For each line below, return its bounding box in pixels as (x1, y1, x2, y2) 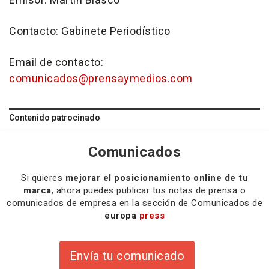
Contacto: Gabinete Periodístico (9, 23, 171, 40)
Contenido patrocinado (9, 112, 100, 125)
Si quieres (21, 171, 65, 185)
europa (104, 209, 139, 223)
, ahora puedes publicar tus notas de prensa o (51, 184, 246, 198)
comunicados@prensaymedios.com (9, 71, 193, 88)
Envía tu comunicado (69, 247, 185, 265)
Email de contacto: (9, 55, 103, 71)
